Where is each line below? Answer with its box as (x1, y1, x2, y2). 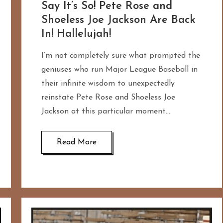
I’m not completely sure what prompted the (41, 52, 200, 60)
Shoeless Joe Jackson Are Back (41, 14, 196, 26)
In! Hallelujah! (41, 28, 111, 40)
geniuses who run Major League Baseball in (41, 66, 198, 74)
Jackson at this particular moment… (41, 108, 170, 116)
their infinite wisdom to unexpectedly (41, 80, 175, 88)
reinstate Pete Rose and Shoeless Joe (41, 94, 175, 102)
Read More (56, 138, 97, 147)
